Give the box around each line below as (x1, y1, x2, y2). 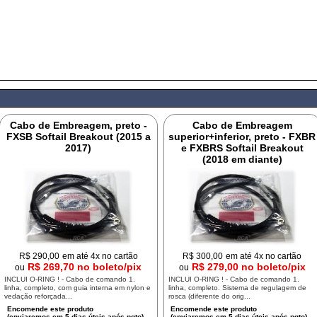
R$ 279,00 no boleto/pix (191, 261, 306, 272)
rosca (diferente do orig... (168, 292, 250, 300)
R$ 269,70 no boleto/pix (28, 261, 142, 272)
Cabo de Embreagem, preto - (9, 120, 147, 131)
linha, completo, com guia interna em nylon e (4, 284, 151, 292)
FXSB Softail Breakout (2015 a (6, 131, 151, 142)
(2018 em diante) (202, 154, 282, 165)
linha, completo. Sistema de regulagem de (168, 284, 306, 292)
